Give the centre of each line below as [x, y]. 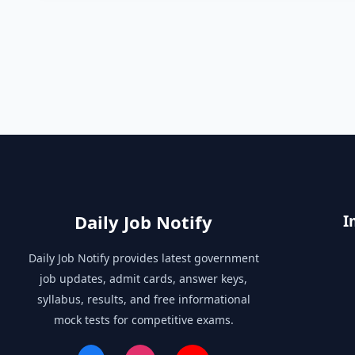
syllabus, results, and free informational [143, 300]
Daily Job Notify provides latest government [143, 258]
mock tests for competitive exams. [143, 320]
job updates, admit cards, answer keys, [144, 279]
